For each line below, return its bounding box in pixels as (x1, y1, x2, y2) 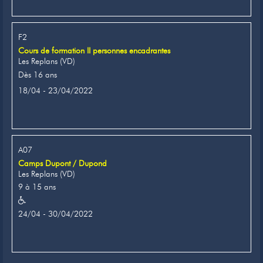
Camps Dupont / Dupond (18, 157, 107, 168)
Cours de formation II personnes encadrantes (18, 45, 170, 56)
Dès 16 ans (18, 69, 57, 80)
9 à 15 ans (18, 181, 56, 193)
